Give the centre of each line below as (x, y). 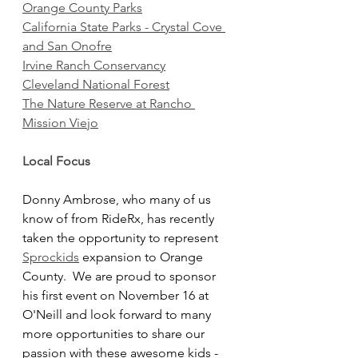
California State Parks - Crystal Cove (124, 26)
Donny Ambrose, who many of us (118, 199)
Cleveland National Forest (96, 84)
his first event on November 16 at (117, 295)
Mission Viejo (60, 122)
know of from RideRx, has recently (120, 218)
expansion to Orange (143, 257)
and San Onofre (67, 46)
